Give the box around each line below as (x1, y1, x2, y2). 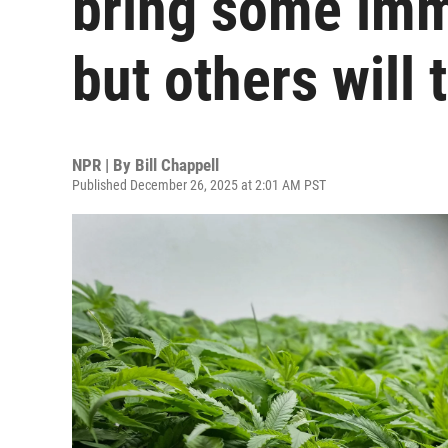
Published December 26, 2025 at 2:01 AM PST (72, 177, 326, 193)
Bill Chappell (135, 155, 219, 175)
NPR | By (72, 155, 135, 175)
